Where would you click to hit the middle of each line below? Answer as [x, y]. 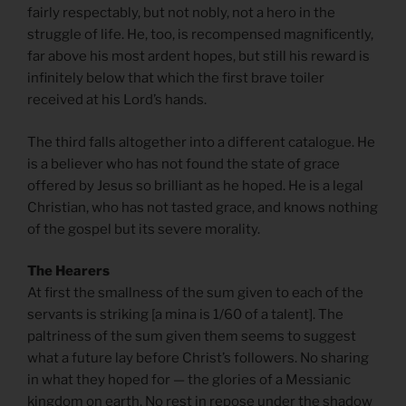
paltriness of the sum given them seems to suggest [192, 337]
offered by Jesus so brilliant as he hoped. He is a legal [195, 185]
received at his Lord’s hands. [118, 100]
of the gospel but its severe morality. [145, 229]
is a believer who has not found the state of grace [184, 164]
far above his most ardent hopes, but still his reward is [198, 57]
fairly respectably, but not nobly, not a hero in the [181, 13]
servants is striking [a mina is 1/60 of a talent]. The [185, 315]
